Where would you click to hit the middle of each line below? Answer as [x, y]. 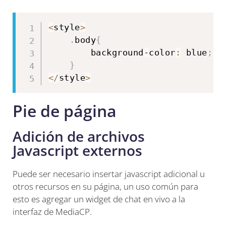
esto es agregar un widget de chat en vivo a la [99, 199]
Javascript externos [77, 150]
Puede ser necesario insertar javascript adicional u [109, 174]
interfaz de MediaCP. [52, 211]
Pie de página [65, 110]
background [96, 52]
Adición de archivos [79, 136]
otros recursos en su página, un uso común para [105, 186]
